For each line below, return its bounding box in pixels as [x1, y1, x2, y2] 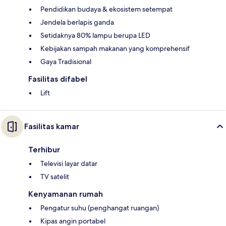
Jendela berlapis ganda [40, 18, 114, 27]
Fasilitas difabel [28, 74, 87, 84]
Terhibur [28, 145, 60, 155]
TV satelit [40, 172, 69, 182]
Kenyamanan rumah [28, 189, 103, 199]
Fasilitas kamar [24, 122, 79, 132]
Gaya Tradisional [40, 57, 91, 67]
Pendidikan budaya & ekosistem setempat [40, 5, 173, 14]
